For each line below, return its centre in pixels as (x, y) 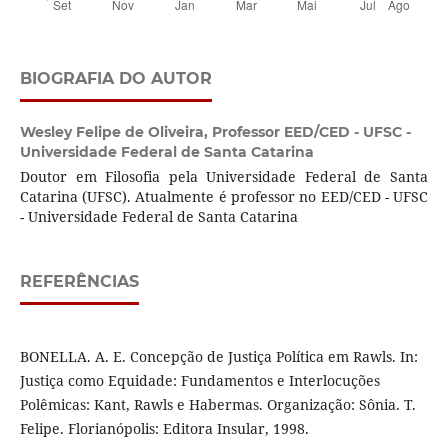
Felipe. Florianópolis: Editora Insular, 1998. (164, 429)
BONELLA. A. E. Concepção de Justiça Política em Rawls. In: (218, 357)
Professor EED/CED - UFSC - (311, 132)
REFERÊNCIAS (79, 282)
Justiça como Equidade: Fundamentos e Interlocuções (199, 381)
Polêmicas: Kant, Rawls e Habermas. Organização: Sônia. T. (217, 405)
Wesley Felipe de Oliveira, (115, 132)
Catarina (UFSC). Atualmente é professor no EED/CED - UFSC (224, 197)
